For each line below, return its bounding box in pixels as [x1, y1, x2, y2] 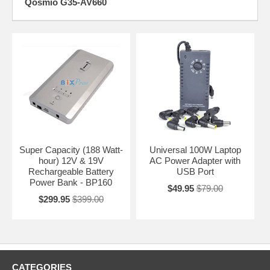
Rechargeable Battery [28, 166, 114, 177]
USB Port [176, 166, 214, 177]
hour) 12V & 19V [38, 155, 104, 166]
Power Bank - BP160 [30, 177, 113, 187]
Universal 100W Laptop [149, 144, 241, 155]
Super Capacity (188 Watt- [19, 144, 123, 155]
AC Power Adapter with [149, 155, 241, 166]
